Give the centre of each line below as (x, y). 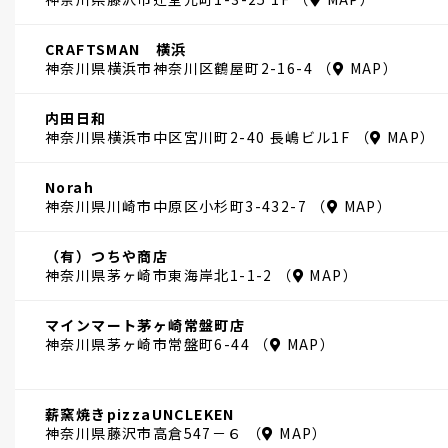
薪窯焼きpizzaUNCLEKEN (140, 414)
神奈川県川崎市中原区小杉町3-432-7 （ (186, 206)
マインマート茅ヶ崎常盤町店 (145, 325)
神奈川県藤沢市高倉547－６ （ (154, 433)
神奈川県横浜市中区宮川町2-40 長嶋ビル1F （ (207, 137)
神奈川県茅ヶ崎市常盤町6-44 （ (157, 344)
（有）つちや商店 (107, 256)
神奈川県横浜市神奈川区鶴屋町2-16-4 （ (189, 68)
